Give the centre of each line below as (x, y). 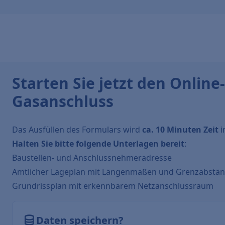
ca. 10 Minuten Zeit (180, 130)
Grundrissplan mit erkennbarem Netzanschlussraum (113, 186)
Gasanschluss (63, 101)
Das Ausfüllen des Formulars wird (77, 130)
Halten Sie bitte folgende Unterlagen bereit (98, 144)
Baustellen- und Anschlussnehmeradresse (92, 158)
